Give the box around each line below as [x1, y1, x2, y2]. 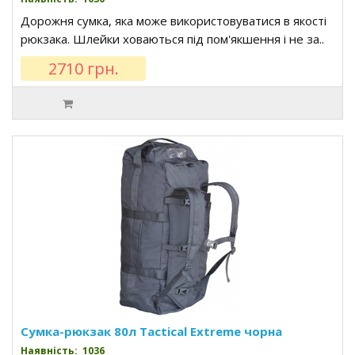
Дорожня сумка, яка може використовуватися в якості [21, 13, 326, 29]
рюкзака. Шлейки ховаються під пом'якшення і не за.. [21, 31, 324, 47]
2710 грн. [48, 58, 119, 79]
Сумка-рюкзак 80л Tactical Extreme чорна [21, 323, 282, 339]
